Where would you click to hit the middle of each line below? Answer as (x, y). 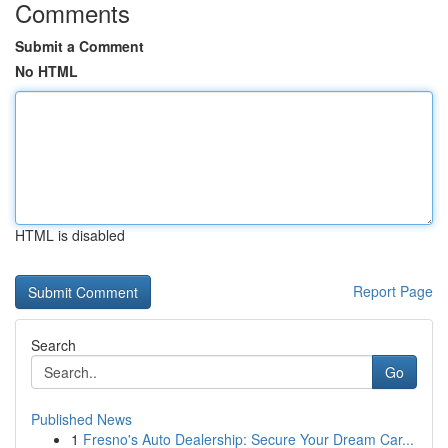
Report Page (393, 291)
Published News (81, 419)
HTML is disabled (70, 235)
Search (53, 345)
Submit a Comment (79, 46)
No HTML (46, 71)
